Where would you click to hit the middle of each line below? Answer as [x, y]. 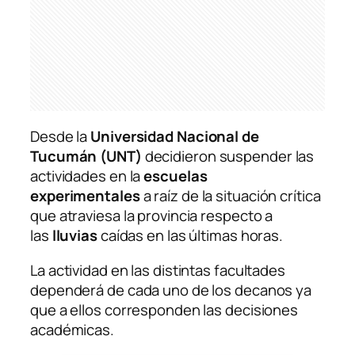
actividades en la [87, 176]
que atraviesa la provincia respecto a [152, 216]
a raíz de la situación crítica [230, 196]
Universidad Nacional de [175, 137]
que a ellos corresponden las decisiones [164, 309]
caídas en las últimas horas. [192, 236]
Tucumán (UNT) [88, 157]
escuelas [176, 176]
